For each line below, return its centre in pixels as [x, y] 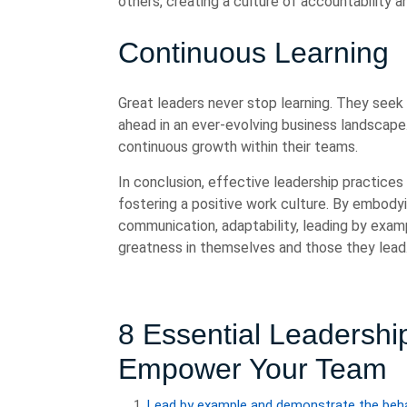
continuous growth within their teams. [238, 147]
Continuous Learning [253, 53]
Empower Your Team [253, 369]
